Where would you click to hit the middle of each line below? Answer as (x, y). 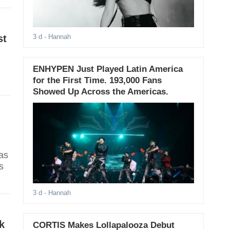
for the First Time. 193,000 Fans (97, 81)
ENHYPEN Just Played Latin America (108, 69)
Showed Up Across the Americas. (100, 92)
